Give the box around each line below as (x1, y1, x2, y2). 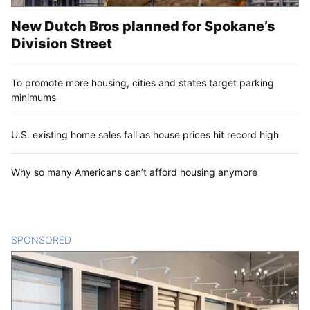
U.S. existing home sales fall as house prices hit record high (11, 129, 279, 141)
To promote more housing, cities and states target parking (11, 77, 274, 89)
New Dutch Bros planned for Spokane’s (11, 18, 275, 35)
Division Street (11, 35, 112, 53)
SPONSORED (11, 234, 71, 246)
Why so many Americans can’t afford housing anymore (11, 166, 257, 179)
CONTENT (71, 234, 119, 246)
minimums (11, 91, 56, 104)
